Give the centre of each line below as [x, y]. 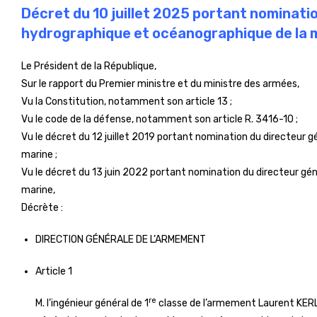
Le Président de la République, [89, 66]
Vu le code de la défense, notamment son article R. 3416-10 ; [160, 119]
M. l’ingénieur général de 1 [92, 303]
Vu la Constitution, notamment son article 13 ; [127, 102]
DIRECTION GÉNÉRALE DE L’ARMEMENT [121, 240]
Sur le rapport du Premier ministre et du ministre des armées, [160, 84]
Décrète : [42, 208]
